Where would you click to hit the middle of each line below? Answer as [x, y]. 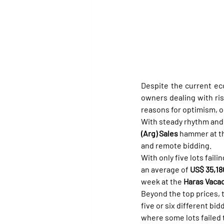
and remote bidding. [176, 145]
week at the [162, 181]
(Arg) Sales [159, 133]
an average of [165, 169]
